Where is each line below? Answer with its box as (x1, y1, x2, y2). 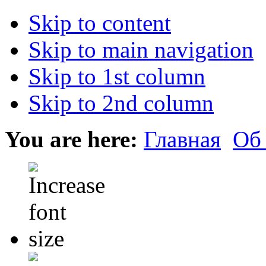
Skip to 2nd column (28, 90, 214, 116)
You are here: (5, 126, 138, 152)
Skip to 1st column (28, 64, 205, 89)
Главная (144, 126, 221, 152)
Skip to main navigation (28, 37, 254, 62)
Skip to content (28, 10, 171, 36)
